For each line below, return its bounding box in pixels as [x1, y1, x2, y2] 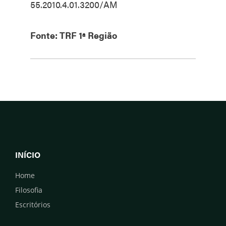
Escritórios [15, 199, 50, 209]
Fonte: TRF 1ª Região [30, 28, 117, 41]
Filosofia [15, 185, 42, 195]
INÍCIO [15, 148, 40, 160]
